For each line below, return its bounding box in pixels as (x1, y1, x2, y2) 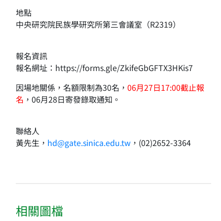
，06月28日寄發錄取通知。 (24, 93, 120, 105)
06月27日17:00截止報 (127, 81, 204, 93)
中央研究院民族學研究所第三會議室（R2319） (16, 18, 181, 30)
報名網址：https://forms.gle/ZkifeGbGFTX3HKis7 (16, 61, 193, 74)
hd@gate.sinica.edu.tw (47, 136, 131, 148)
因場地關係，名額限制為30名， (16, 81, 127, 93)
